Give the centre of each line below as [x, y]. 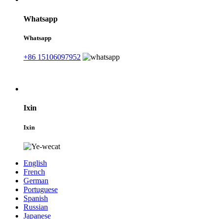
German [36, 180]
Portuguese [41, 189]
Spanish [36, 198]
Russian [36, 207]
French [34, 172]
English [35, 163]
